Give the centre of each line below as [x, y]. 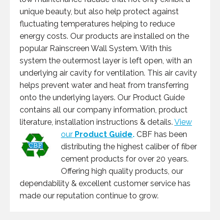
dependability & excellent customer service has [105, 183]
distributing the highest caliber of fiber [129, 147]
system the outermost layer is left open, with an [106, 61]
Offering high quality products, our [122, 171]
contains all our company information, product [104, 110]
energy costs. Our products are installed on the [104, 36]
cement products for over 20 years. [125, 159]
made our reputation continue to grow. [89, 196]
